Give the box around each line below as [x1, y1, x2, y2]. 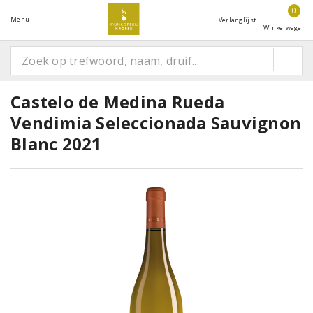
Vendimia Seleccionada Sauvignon [10, 111, 302, 134]
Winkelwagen [263, 23, 306, 32]
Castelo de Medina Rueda [10, 90, 225, 113]
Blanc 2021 [10, 132, 102, 155]
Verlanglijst [218, 15, 257, 24]
